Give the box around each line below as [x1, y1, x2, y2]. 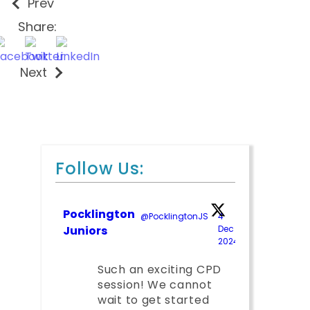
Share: [18, 18, 57, 35]
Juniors [63, 223, 107, 239]
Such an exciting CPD [98, 262, 221, 277]
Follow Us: [55, 157, 144, 180]
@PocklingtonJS [140, 210, 208, 222]
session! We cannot [98, 277, 212, 293]
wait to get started [98, 292, 210, 308]
